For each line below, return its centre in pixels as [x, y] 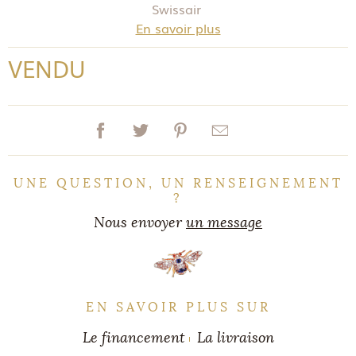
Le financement [133, 338]
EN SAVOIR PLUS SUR [178, 307]
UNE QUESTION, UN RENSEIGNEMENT [178, 183]
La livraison [235, 338]
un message [224, 222]
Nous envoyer [140, 222]
